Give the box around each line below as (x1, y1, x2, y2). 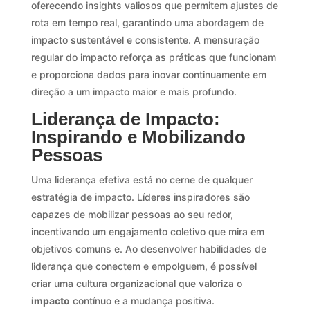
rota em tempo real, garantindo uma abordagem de (30, 16, 264, 28)
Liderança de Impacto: (30, 108, 220, 129)
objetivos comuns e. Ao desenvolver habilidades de (30, 242, 266, 255)
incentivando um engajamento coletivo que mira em (30, 225, 264, 237)
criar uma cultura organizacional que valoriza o (30, 277, 242, 289)
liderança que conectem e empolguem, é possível (30, 259, 257, 272)
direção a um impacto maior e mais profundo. (30, 85, 237, 98)
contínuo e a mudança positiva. (69, 294, 215, 307)
